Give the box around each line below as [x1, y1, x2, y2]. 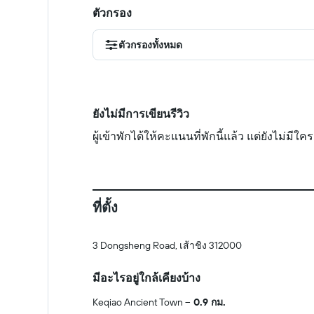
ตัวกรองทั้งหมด [118, 39, 182, 51]
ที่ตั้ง [93, 198, 118, 216]
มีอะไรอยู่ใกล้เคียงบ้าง [93, 271, 200, 285]
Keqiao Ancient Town [93, 296, 183, 308]
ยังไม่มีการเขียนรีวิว [93, 107, 189, 121]
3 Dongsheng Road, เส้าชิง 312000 [93, 239, 242, 252]
